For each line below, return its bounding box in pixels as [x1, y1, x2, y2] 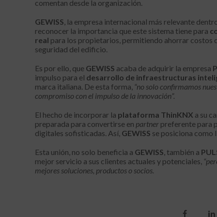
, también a [164, 147, 201, 157]
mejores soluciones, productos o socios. [35, 166, 154, 175]
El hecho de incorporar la [35, 110, 118, 120]
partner [136, 119, 160, 129]
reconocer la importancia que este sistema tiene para [35, 26, 210, 36]
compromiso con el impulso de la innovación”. [35, 91, 175, 101]
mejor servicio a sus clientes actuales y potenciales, [35, 156, 203, 166]
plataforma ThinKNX [118, 110, 193, 120]
